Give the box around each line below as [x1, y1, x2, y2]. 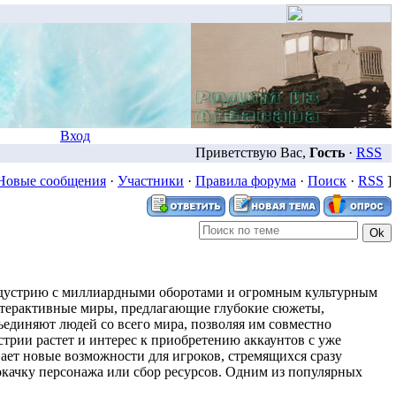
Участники [118, 173, 184, 188]
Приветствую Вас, [195, 145, 309, 160]
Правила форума [195, 173, 296, 188]
